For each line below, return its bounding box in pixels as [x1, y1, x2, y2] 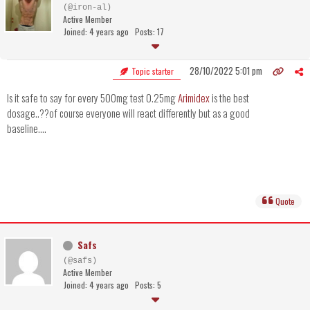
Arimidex [178, 90, 210, 106]
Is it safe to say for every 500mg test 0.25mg [7, 90, 178, 106]
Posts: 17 [135, 26, 164, 38]
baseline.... [7, 120, 46, 136]
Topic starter [129, 65, 174, 77]
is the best [210, 90, 249, 106]
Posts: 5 [135, 279, 161, 291]
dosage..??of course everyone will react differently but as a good [7, 105, 250, 121]
